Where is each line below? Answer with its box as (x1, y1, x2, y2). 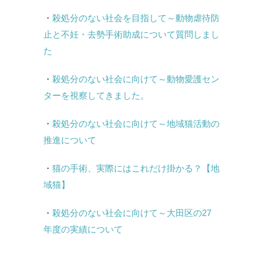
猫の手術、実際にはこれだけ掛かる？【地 (52, 163, 220, 173)
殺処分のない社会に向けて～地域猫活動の (52, 118, 220, 129)
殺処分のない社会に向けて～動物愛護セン (52, 73, 220, 84)
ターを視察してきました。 (43, 90, 149, 100)
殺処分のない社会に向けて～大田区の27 (52, 207, 211, 218)
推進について (43, 134, 96, 145)
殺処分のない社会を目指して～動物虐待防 (52, 12, 220, 23)
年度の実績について (43, 224, 123, 234)
